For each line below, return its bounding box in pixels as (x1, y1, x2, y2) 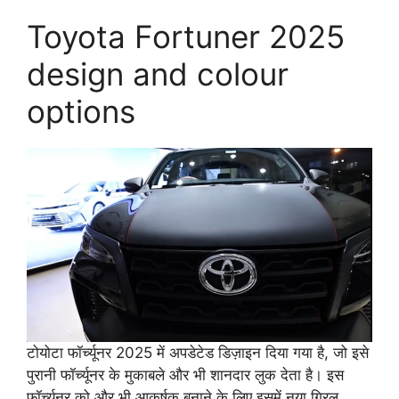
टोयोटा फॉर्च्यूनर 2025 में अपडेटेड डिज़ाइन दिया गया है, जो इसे (27, 344, 369, 362)
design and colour (27, 54, 289, 93)
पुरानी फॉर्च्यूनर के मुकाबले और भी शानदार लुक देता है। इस (27, 366, 344, 385)
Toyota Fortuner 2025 (27, 17, 345, 55)
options (27, 92, 135, 130)
